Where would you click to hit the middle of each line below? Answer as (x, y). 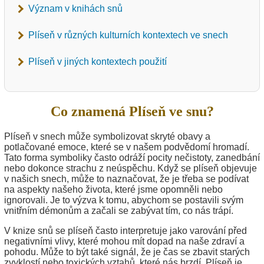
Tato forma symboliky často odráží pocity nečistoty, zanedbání (132, 157)
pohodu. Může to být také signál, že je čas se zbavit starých (127, 252)
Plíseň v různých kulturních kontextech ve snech (128, 35)
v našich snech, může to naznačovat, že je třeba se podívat (126, 179)
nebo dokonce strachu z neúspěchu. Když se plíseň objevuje (131, 168)
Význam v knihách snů (75, 8)
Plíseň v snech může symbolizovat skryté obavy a (107, 136)
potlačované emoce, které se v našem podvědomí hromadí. (127, 147)
